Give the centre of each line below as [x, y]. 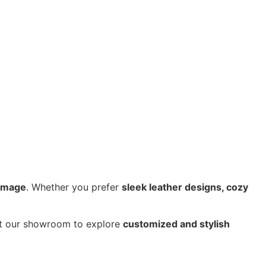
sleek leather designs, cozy [185, 187]
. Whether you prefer [74, 187]
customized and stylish [176, 224]
